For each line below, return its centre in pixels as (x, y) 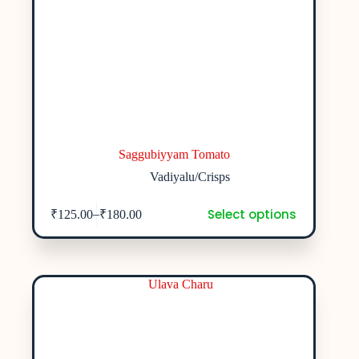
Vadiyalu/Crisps (190, 176)
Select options (252, 214)
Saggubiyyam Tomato (174, 154)
